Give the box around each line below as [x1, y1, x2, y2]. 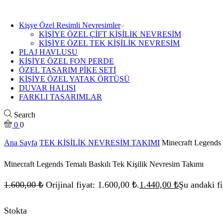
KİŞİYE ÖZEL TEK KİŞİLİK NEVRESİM [39, 39, 180, 47]
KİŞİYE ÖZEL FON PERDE [19, 57, 114, 65]
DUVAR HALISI [19, 84, 76, 92]
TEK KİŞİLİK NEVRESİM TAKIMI [39, 138, 160, 147]
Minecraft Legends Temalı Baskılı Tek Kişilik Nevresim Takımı [4, 160, 204, 168]
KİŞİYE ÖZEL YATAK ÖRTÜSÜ [19, 75, 130, 83]
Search [14, 111, 35, 119]
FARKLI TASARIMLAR [19, 93, 102, 101]
